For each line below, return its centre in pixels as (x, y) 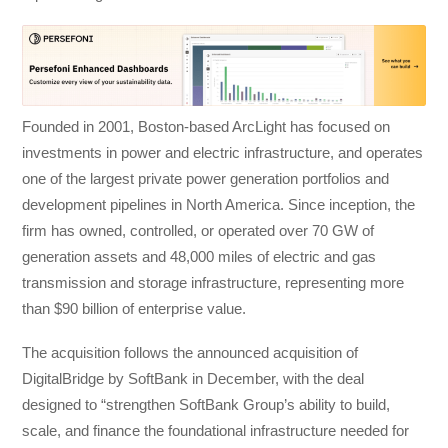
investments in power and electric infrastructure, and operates (223, 152)
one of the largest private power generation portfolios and (206, 178)
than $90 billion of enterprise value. (134, 308)
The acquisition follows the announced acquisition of (190, 353)
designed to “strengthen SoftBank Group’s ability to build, (206, 405)
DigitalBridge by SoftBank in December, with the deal (193, 379)
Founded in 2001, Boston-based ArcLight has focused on (206, 126)
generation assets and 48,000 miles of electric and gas (199, 256)
